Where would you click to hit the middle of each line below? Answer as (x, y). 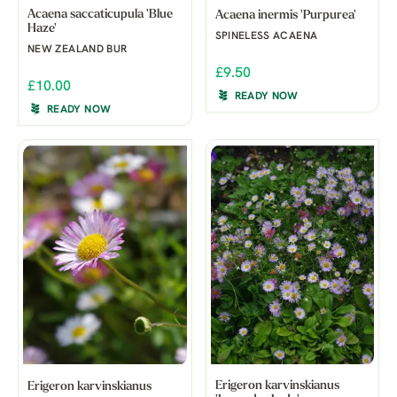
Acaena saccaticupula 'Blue (100, 14)
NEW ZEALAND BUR (78, 49)
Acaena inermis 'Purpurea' (285, 15)
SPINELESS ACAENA (266, 36)
